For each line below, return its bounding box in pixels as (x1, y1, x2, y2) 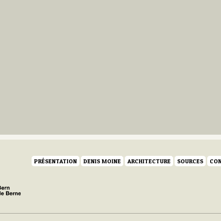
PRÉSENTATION (34, 157, 77, 165)
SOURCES (177, 157, 203, 165)
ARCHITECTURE (127, 157, 171, 165)
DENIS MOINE (83, 157, 121, 165)
